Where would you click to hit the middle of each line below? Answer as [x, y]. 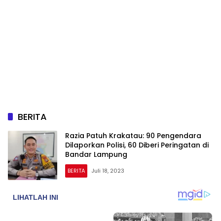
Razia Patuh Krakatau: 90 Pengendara [133, 135]
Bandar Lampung [96, 154]
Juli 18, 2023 [108, 170]
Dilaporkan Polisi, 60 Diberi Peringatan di [137, 145]
